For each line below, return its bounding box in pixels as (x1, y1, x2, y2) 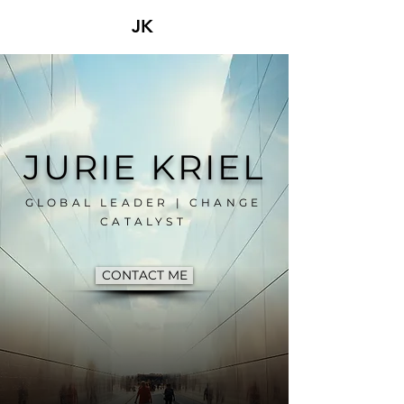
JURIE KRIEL (23, 146, 265, 188)
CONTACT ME (101, 268, 188, 282)
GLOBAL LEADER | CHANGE (24, 196, 262, 209)
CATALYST (100, 215, 187, 228)
